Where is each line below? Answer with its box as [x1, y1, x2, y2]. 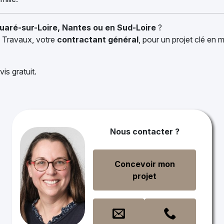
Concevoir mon [114, 159, 175, 169]
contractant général [57, 34, 138, 44]
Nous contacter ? [109, 126, 179, 136]
